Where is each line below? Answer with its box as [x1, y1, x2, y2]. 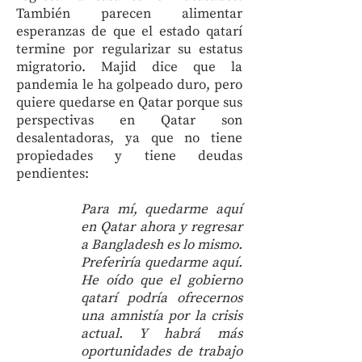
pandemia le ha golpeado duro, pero [16, 76, 242, 94]
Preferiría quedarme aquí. [81, 254, 242, 271]
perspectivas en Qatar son [16, 112, 242, 129]
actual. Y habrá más [81, 325, 242, 343]
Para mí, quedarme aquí [81, 200, 242, 218]
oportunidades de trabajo [81, 343, 242, 360]
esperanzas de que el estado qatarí [16, 23, 242, 40]
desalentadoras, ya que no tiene [16, 129, 242, 147]
